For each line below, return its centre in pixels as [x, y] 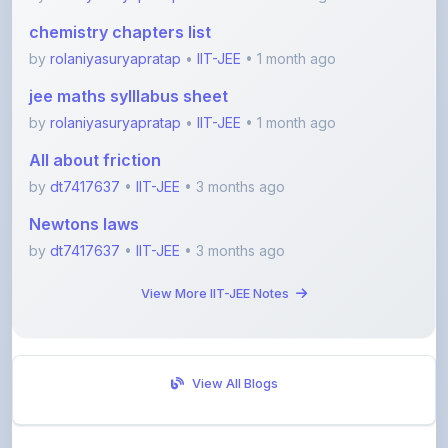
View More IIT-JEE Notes [216, 248]
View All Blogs [234, 338]
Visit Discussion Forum [236, 432]
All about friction [95, 114]
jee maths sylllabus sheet [128, 50]
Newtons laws [84, 178]
